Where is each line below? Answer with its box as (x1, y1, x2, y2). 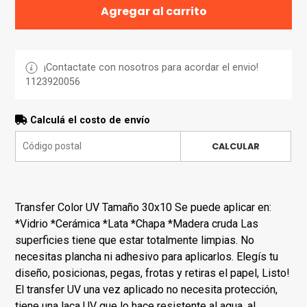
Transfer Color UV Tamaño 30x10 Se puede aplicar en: (15, 200, 272, 214)
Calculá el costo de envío (27, 114, 151, 126)
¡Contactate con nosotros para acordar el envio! (41, 61, 259, 73)
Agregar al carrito (100, 3, 207, 19)
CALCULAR (211, 140, 260, 152)
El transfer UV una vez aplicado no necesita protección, (15, 282, 278, 296)
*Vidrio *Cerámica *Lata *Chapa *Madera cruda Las (15, 217, 259, 230)
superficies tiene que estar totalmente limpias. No (15, 233, 255, 247)
